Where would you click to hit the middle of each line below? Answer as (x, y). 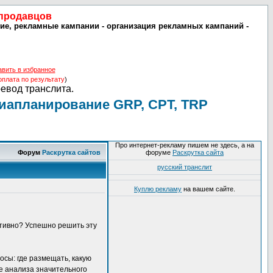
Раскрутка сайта (198, 152)
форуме (159, 152)
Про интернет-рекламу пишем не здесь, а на (185, 145)
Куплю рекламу (158, 189)
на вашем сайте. (208, 189)
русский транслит (185, 167)
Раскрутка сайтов (71, 152)
